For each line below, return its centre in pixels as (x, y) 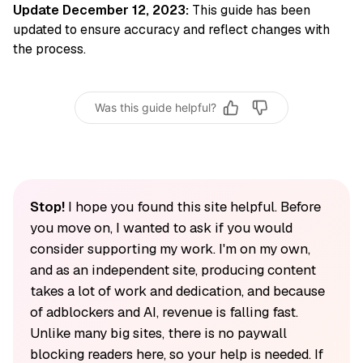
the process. (49, 49)
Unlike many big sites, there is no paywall (158, 333)
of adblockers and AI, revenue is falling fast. (164, 312)
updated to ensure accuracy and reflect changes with (171, 29)
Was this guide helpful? (156, 108)
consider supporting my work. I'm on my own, (170, 248)
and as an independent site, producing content (173, 269)
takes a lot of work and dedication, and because (177, 290)
